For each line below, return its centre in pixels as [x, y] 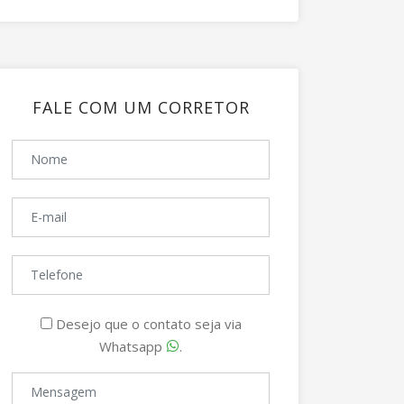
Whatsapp [133, 346]
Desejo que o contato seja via [147, 324]
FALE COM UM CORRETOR [141, 107]
